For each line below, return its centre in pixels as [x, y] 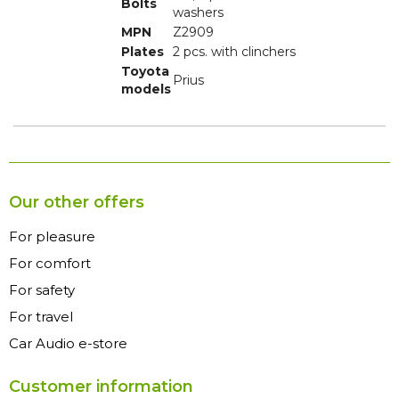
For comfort [50, 264]
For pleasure [52, 237]
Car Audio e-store [68, 344]
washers [198, 13]
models [146, 90]
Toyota [145, 72]
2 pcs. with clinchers [234, 52]
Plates [142, 52]
